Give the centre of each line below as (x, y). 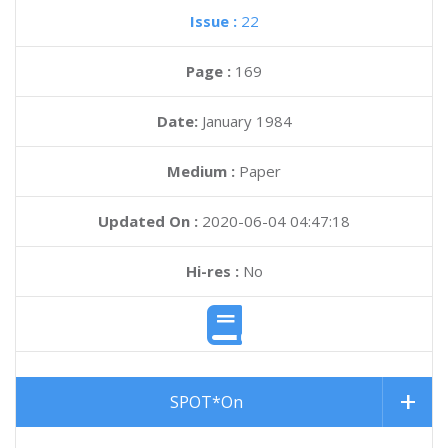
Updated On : (148, 221)
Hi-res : (212, 271)
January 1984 (246, 121)
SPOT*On (206, 402)
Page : (210, 71)
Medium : (201, 171)
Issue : (215, 21)
